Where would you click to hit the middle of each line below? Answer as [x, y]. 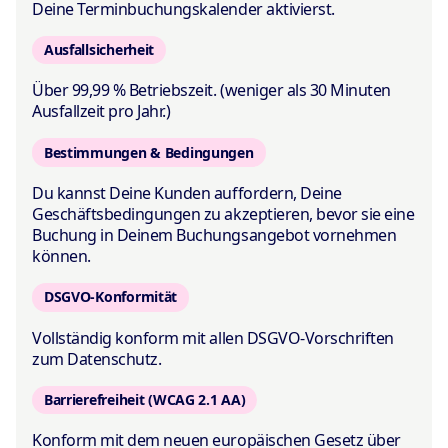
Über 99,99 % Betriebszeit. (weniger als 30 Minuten [211, 90]
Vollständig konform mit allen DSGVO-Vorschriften [213, 337]
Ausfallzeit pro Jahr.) [101, 111]
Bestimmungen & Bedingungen [148, 152]
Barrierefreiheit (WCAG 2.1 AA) [144, 399]
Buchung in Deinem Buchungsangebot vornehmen [214, 235]
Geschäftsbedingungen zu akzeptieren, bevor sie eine [223, 214]
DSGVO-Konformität [110, 297]
